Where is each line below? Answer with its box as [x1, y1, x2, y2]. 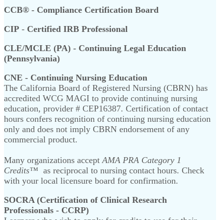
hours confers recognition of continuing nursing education [4, 113, 211, 124]
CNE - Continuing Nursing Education [4, 72, 147, 82]
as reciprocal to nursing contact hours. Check [38, 165, 204, 175]
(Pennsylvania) [4, 53, 60, 63]
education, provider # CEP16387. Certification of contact [4, 103, 208, 113]
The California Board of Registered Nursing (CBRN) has [4, 82, 208, 93]
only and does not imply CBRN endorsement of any [4, 124, 190, 134]
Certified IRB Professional [27, 24, 130, 34]
